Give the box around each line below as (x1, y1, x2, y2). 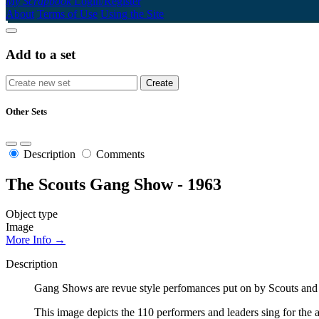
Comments (96, 147, 145, 160)
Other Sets (6, 106, 47, 117)
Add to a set (6, 46, 75, 62)
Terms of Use (37, 7, 98, 20)
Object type (6, 208, 58, 221)
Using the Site (100, 7, 164, 20)
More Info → (6, 234, 66, 246)
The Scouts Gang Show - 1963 (6, 174, 221, 194)
